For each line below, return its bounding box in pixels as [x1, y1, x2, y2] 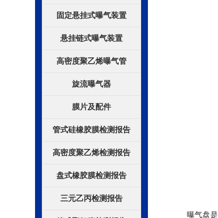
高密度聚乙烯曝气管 [56, 58, 127, 66]
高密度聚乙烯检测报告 [53, 149, 130, 157]
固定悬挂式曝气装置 [56, 12, 127, 20]
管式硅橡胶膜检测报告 [53, 127, 130, 134]
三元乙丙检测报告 [60, 195, 123, 203]
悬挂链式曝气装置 [60, 35, 123, 43]
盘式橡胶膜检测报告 [56, 172, 127, 180]
